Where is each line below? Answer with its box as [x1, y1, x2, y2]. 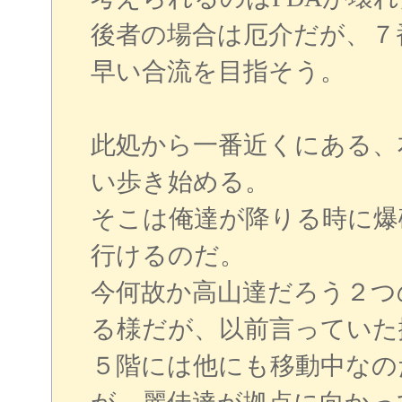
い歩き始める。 [90, 167, 270, 196]
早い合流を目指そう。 [90, 57, 345, 85]
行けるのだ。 [90, 240, 245, 269]
